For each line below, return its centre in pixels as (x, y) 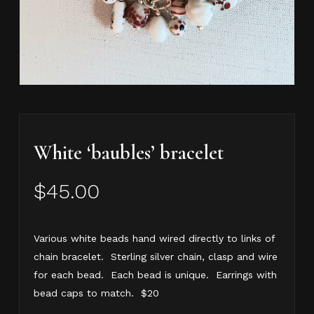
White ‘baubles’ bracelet (128, 153)
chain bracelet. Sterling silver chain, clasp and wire (155, 257)
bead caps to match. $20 (96, 293)
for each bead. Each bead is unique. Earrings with (155, 275)
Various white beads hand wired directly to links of (154, 239)
